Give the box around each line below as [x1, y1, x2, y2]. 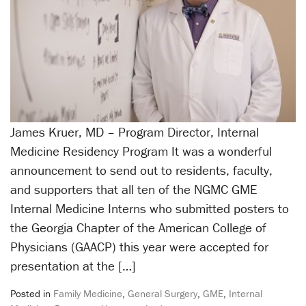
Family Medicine [53, 286, 122, 300]
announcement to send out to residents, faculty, [10, 161, 273, 178]
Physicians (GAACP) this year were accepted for [10, 238, 268, 255]
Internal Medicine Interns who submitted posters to [10, 199, 289, 217]
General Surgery [128, 286, 197, 300]
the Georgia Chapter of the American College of [10, 219, 266, 236]
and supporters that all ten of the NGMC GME [10, 180, 257, 197]
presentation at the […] [10, 257, 136, 274]
